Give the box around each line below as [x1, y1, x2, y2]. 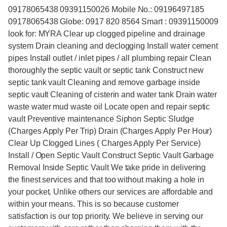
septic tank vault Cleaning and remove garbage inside [8, 78, 200, 87]
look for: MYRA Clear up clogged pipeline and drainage [8, 29, 205, 39]
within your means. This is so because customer [8, 200, 179, 209]
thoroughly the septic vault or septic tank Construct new [8, 66, 204, 75]
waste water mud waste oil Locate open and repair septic [8, 102, 210, 111]
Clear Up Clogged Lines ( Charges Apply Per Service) [8, 139, 201, 148]
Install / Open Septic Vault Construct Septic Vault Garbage [8, 151, 214, 160]
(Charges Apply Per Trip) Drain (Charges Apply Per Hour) [8, 127, 212, 136]
